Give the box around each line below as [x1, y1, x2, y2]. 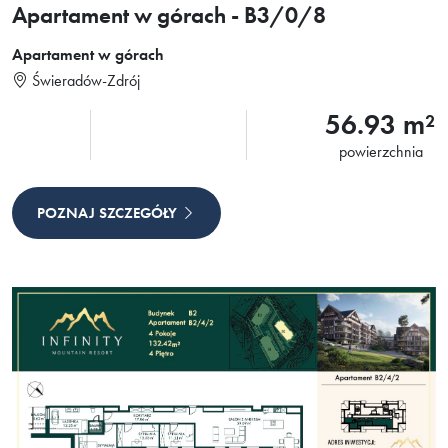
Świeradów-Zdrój [28, 69, 140, 91]
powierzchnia [338, 140, 423, 162]
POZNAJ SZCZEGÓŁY [37, 202, 181, 223]
